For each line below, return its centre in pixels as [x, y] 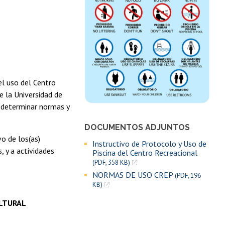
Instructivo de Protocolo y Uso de [149, 144]
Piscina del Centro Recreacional [145, 153]
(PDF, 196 [188, 176]
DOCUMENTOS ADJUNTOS [137, 128]
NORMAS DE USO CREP [133, 175]
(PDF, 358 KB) [111, 163]
